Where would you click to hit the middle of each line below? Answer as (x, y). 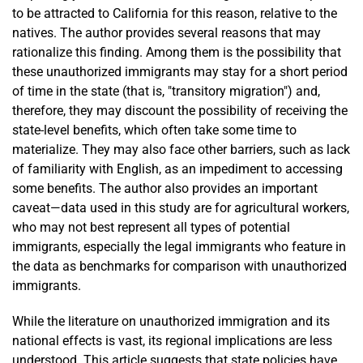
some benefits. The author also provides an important (165, 188)
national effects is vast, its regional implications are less (172, 340)
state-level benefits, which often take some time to (154, 130)
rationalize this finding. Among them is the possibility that (177, 52)
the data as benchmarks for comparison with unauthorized (179, 266)
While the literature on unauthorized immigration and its (171, 321)
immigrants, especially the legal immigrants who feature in (179, 246)
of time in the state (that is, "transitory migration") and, (166, 91)
